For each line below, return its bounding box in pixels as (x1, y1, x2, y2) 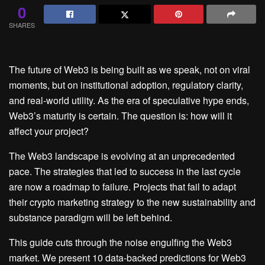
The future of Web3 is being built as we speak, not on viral (9, 63, 250, 76)
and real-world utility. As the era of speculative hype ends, (9, 93, 249, 107)
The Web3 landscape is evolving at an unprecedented (9, 149, 235, 163)
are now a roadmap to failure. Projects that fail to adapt (9, 180, 236, 193)
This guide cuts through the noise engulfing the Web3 (9, 235, 232, 249)
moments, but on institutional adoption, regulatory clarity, (9, 78, 243, 92)
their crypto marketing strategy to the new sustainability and (9, 195, 256, 209)
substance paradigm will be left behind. (9, 211, 172, 224)
